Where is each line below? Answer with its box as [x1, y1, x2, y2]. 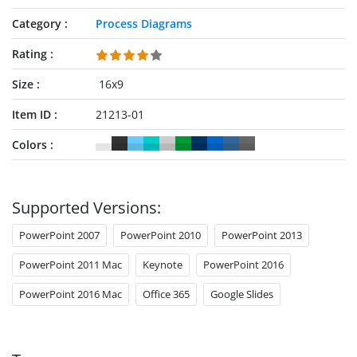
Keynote [143, 257, 182, 272]
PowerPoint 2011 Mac [19, 257, 122, 272]
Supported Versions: [12, 197, 161, 218]
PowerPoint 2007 [19, 228, 100, 242]
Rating [12, 46, 47, 61]
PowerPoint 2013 [222, 228, 302, 242]
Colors [12, 137, 47, 152]
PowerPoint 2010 [120, 228, 201, 242]
